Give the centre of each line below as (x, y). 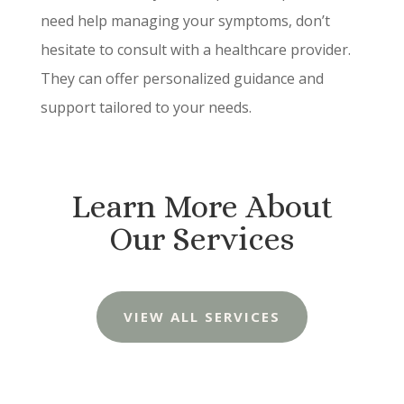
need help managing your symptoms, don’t (185, 21)
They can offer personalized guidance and (182, 78)
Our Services (202, 239)
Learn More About (202, 206)
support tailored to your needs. (146, 107)
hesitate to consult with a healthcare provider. (195, 50)
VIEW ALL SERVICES (202, 317)
